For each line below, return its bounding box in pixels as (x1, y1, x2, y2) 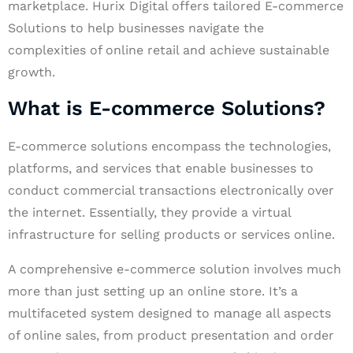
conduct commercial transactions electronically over (8, 183, 334, 198)
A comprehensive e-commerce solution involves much (8, 262, 341, 277)
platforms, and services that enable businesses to (8, 161, 314, 176)
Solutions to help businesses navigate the (8, 20, 264, 35)
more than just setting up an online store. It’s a (8, 284, 298, 299)
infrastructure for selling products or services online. (8, 227, 335, 242)
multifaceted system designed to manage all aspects (8, 306, 331, 321)
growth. (8, 65, 55, 80)
